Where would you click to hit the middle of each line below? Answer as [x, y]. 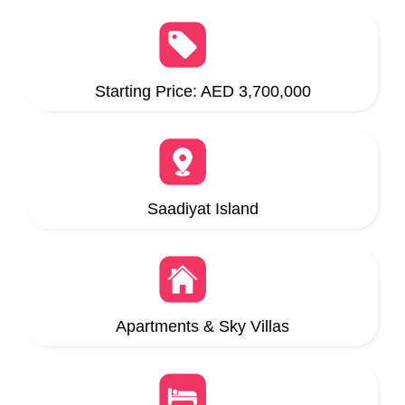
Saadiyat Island [202, 209]
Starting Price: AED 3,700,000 [202, 92]
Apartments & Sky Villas [202, 326]
